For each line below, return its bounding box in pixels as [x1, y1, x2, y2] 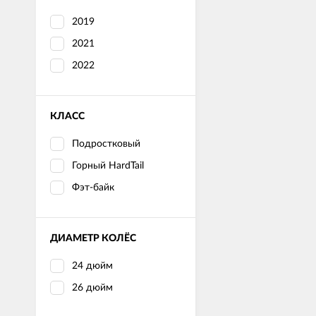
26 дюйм [72, 282, 113, 293]
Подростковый [72, 138, 140, 149]
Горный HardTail [72, 160, 144, 171]
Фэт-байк [72, 182, 114, 193]
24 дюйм [72, 260, 113, 271]
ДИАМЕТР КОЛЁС [50, 233, 136, 243]
